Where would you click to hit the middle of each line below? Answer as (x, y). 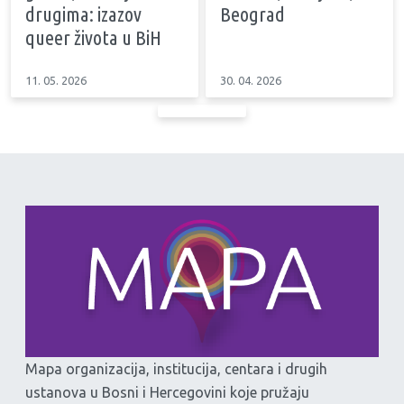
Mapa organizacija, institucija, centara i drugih (176, 369)
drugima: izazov (83, 14)
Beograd (252, 14)
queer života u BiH (93, 37)
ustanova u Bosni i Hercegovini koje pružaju (167, 393)
